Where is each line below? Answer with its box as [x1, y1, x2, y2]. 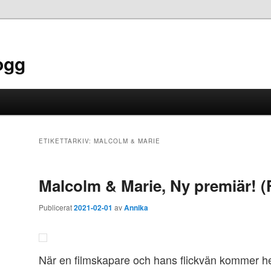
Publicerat [39, 202, 74, 213]
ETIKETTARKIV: [39, 137, 94, 146]
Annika [124, 202, 148, 214]
